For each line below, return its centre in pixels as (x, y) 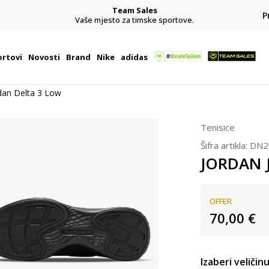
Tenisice (218, 127)
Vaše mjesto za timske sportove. (134, 20)
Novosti (44, 57)
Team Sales (134, 10)
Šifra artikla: (225, 145)
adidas (134, 57)
